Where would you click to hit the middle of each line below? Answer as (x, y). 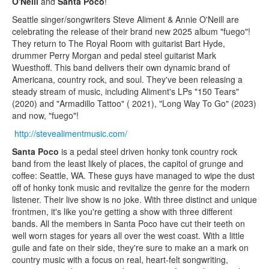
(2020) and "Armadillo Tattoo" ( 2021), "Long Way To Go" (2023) (134, 103)
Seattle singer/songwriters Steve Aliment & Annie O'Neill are (125, 19)
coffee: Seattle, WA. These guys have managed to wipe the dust (133, 175)
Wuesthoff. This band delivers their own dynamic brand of (121, 67)
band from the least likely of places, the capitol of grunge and (128, 163)
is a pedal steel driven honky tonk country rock (148, 151)
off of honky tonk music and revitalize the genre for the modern (131, 187)
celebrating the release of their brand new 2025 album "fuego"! (132, 31)
